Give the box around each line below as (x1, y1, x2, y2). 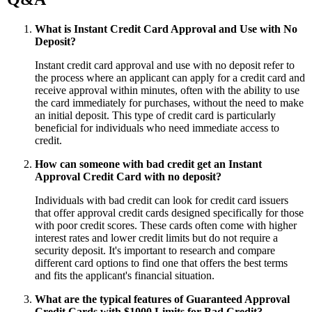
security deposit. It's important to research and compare (35, 244, 275, 256)
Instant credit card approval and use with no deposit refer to (35, 58, 295, 71)
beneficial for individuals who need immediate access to (35, 121, 279, 134)
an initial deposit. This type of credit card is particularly (35, 109, 276, 121)
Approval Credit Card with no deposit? (35, 170, 221, 182)
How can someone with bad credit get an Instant (35, 157, 262, 170)
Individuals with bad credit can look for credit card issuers (35, 194, 288, 206)
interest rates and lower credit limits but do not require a (35, 231, 278, 244)
